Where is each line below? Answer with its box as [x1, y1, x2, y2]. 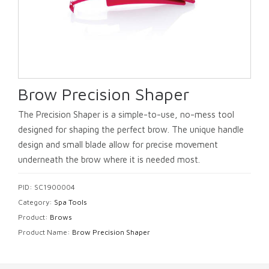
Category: [18, 197, 54, 207]
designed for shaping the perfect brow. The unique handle [18, 124, 244, 134]
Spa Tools [54, 197, 87, 207]
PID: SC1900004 [18, 182, 75, 192]
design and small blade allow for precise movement [18, 139, 218, 150]
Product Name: [18, 227, 72, 237]
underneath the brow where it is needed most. [18, 154, 200, 165]
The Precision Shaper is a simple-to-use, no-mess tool [18, 109, 234, 119]
